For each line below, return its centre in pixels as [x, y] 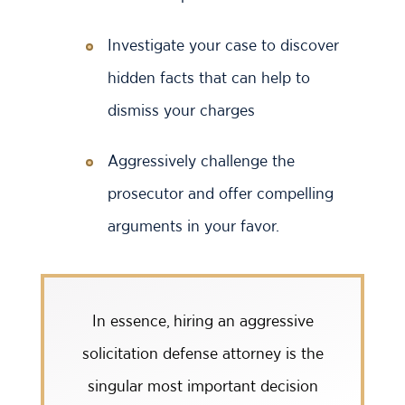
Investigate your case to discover [223, 45]
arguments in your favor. [193, 226]
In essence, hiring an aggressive [202, 320]
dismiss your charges [181, 110]
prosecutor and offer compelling [221, 193]
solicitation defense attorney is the [202, 353]
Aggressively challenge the [201, 160]
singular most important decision [202, 386]
